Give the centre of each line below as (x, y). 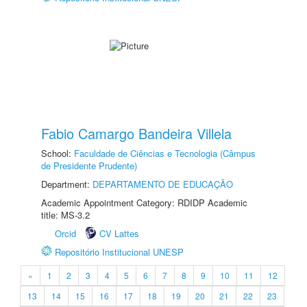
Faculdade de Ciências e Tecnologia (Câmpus (165, 153)
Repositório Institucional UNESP (119, 252)
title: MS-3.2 (65, 215)
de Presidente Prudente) (89, 165)
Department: (67, 184)
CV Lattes (119, 233)
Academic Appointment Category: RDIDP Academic (144, 202)
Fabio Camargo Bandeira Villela (136, 133)
